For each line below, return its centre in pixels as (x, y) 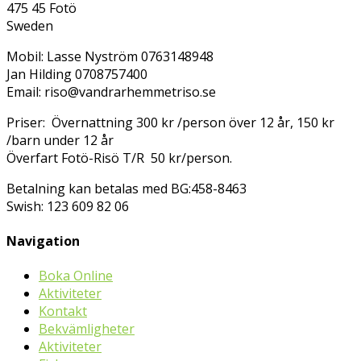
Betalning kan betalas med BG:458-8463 (127, 188)
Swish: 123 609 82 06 (68, 206)
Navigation (43, 241)
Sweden (30, 25)
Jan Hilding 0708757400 (77, 74)
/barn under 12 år (63, 140)
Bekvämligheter (87, 329)
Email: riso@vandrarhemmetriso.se (111, 91)
